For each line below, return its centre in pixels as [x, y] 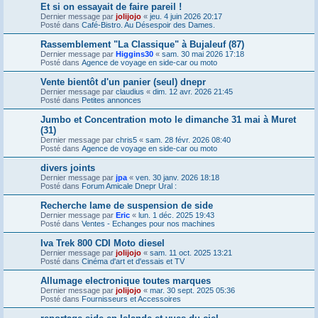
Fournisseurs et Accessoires [131, 298]
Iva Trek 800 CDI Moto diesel [103, 243]
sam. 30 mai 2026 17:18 [203, 54]
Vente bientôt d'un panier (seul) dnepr [123, 82]
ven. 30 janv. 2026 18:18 [177, 177]
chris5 [126, 139]
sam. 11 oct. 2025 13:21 [191, 252]
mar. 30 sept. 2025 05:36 [192, 290]
